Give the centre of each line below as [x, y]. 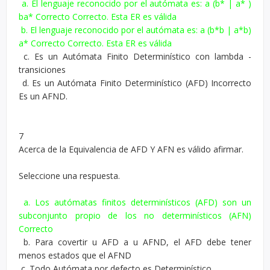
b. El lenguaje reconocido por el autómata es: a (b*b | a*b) [135, 30]
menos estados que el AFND [76, 255]
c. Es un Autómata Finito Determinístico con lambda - [135, 56]
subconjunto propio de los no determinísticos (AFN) [135, 215]
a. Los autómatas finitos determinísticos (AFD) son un [135, 202]
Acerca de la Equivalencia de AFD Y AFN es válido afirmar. [132, 149]
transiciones [43, 70]
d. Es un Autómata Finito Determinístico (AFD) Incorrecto [135, 83]
